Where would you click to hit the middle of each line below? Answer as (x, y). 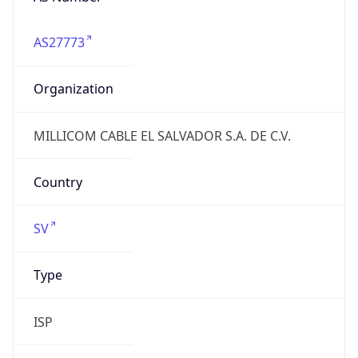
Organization (73, 89)
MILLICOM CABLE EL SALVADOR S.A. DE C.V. (162, 135)
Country (58, 182)
